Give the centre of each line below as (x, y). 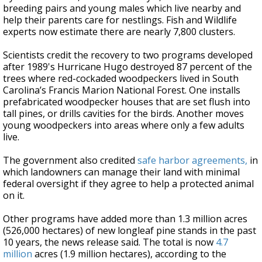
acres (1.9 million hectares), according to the (129, 254)
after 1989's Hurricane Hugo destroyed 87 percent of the (127, 67)
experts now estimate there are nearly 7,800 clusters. (119, 32)
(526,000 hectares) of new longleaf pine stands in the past (130, 230)
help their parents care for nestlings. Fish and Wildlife (120, 20)
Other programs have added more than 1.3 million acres (125, 219)
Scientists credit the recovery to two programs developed (128, 55)
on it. (14, 195)
